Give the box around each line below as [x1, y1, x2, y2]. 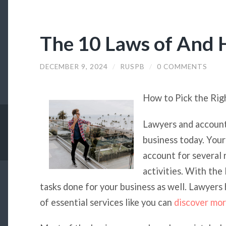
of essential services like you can [39, 196, 174, 208]
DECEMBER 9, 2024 [39, 62, 108, 71]
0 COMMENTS [156, 62, 207, 71]
